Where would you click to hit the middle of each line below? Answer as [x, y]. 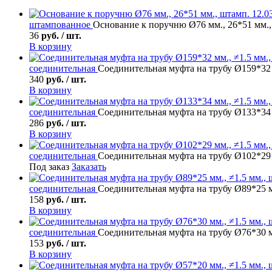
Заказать [89, 166]
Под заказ [49, 166]
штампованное [61, 24]
